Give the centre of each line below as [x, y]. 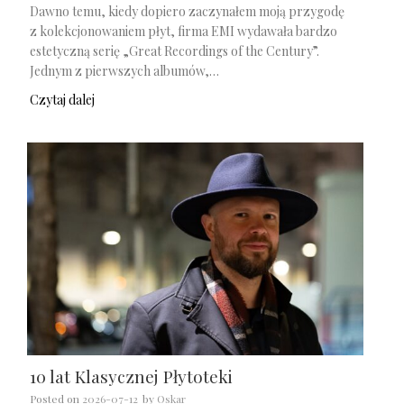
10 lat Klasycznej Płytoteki [131, 376]
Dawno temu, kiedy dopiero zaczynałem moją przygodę [187, 11]
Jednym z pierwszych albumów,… [124, 70]
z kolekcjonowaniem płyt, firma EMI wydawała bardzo [184, 31]
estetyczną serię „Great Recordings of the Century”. [174, 50]
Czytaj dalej [62, 100]
